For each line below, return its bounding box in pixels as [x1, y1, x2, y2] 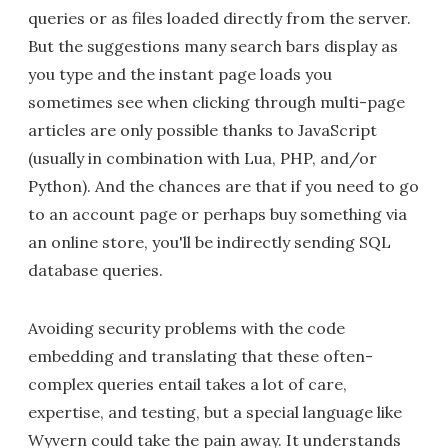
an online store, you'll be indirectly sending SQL [28, 232, 391, 252]
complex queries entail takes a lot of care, [28, 374, 347, 394]
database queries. [28, 260, 163, 280]
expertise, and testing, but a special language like [28, 402, 402, 422]
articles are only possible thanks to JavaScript [28, 120, 377, 140]
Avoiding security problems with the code [28, 318, 345, 338]
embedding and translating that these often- [28, 346, 373, 366]
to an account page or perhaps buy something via [28, 204, 407, 224]
